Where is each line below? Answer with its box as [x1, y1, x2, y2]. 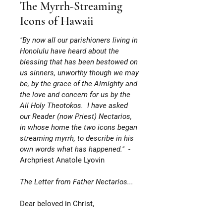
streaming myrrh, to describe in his [20, 133, 134, 143]
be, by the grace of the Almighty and [20, 79, 137, 88]
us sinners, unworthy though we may [20, 68, 139, 77]
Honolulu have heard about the [20, 46, 119, 55]
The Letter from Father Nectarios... [20, 177, 133, 186]
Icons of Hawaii [20, 13, 93, 28]
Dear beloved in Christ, [20, 199, 94, 208]
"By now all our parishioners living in [20, 35, 138, 45]
